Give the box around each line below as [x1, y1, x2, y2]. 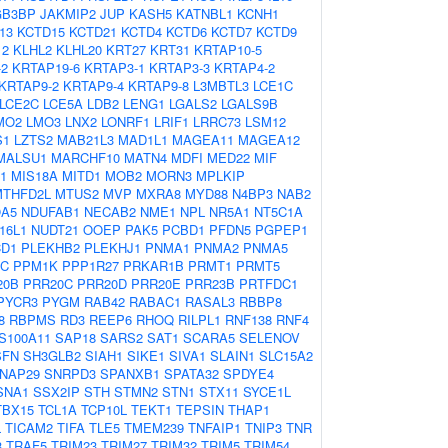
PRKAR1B [123, 256, 184, 275]
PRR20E [131, 274, 181, 293]
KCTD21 [69, 22, 117, 41]
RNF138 [225, 310, 272, 329]
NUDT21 [31, 220, 79, 239]
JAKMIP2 [40, 4, 96, 23]
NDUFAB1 [21, 202, 80, 221]
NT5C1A [254, 202, 303, 221]
